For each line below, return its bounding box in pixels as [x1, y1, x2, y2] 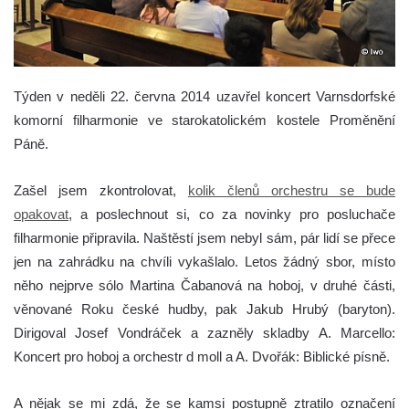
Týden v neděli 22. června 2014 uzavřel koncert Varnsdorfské [14, 88, 395, 104]
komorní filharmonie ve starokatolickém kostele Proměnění [14, 111, 395, 128]
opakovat [14, 205, 68, 222]
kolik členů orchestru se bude [188, 182, 395, 198]
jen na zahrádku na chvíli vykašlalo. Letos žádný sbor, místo [14, 253, 395, 269]
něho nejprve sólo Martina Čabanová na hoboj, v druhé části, [14, 277, 395, 293]
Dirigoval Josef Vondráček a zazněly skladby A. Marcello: [14, 324, 395, 341]
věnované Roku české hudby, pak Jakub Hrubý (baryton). [14, 300, 395, 317]
